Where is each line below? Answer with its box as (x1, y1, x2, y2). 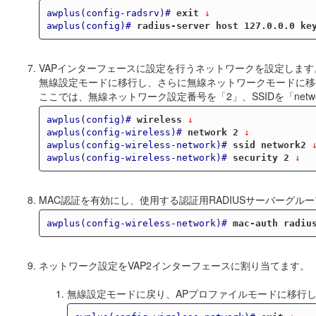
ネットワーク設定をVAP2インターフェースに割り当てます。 (39, 258, 310, 273)
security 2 (232, 152, 289, 163)
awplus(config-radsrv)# (46, 7, 171, 18)
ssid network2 (232, 139, 306, 150)
